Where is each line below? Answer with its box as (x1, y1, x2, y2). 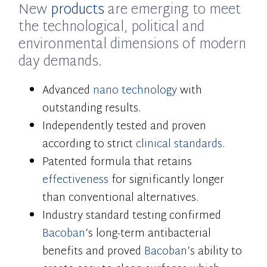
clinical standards (136, 135, 223, 155)
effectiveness (42, 170, 109, 191)
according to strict (42, 135, 136, 155)
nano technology (93, 81, 178, 101)
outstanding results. (42, 99, 141, 119)
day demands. (18, 50, 103, 76)
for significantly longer (108, 170, 225, 191)
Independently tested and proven (42, 117, 207, 137)
